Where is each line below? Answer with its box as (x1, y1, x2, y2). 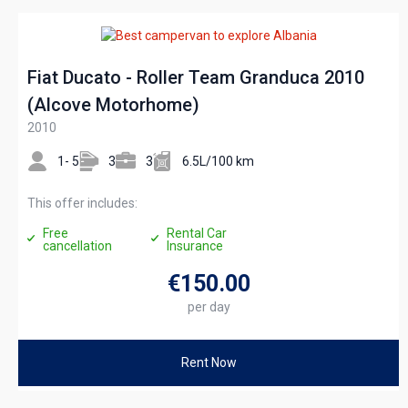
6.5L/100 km (182, 153, 254, 168)
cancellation (43, 239, 112, 253)
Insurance (166, 239, 223, 253)
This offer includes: (27, 196, 138, 210)
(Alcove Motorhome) (27, 94, 199, 116)
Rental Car (166, 226, 227, 240)
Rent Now (180, 355, 237, 370)
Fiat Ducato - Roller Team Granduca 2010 (27, 66, 364, 88)
